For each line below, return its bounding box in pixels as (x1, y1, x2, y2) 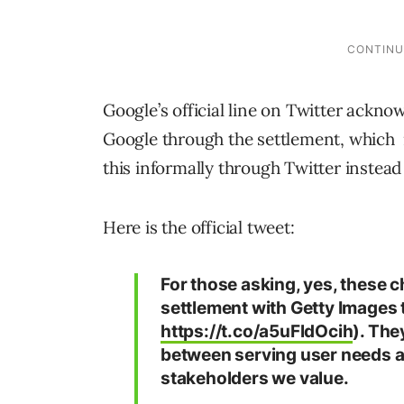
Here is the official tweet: (103, 216, 295, 238)
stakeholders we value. (161, 367, 349, 389)
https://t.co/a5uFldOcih (161, 320, 353, 342)
